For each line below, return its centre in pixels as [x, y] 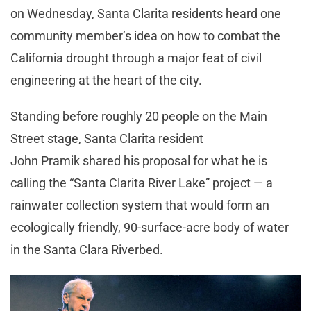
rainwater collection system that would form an [140, 205]
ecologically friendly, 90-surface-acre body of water [150, 227]
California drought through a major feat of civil [136, 58]
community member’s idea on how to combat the [145, 35]
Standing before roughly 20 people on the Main [139, 116]
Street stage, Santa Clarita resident [107, 138]
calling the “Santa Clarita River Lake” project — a [142, 183]
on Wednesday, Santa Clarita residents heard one [146, 13]
